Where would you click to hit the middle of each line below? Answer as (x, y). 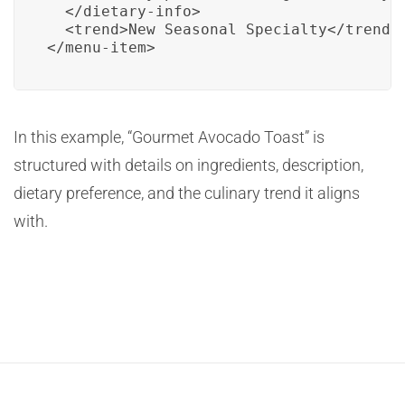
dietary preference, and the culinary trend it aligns (187, 193)
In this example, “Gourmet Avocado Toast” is (169, 137)
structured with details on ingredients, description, (188, 165)
